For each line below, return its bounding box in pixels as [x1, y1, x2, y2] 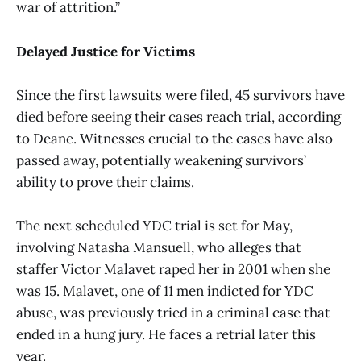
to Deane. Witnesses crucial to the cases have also [16, 129, 333, 147]
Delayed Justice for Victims [16, 42, 195, 60]
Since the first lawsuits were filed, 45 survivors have [16, 85, 345, 104]
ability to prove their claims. [16, 172, 194, 191]
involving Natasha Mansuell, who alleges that [16, 238, 301, 256]
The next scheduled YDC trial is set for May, [16, 216, 293, 234]
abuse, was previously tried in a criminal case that [16, 303, 330, 322]
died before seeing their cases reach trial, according [16, 107, 341, 126]
